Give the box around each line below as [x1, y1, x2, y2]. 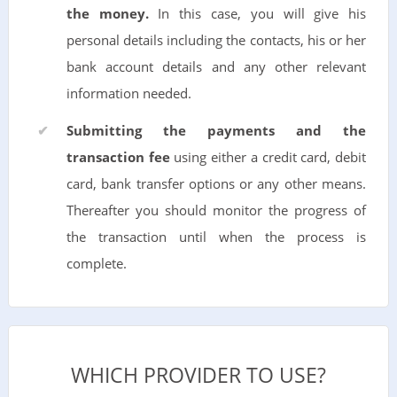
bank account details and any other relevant [66, 57, 367, 75]
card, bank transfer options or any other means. [66, 174, 367, 192]
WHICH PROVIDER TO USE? [71, 361, 326, 389]
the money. [66, 4, 149, 22]
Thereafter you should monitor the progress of [66, 200, 367, 219]
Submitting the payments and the [66, 121, 367, 139]
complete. [66, 253, 127, 272]
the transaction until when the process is [66, 227, 367, 245]
